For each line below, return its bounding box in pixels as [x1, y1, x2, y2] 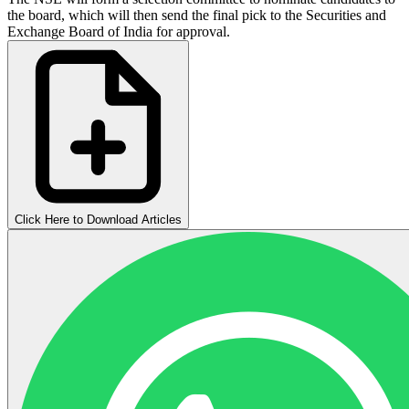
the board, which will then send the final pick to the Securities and [7, 6, 386, 23]
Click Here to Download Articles [15, 212, 182, 226]
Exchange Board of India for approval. [7, 23, 230, 39]
